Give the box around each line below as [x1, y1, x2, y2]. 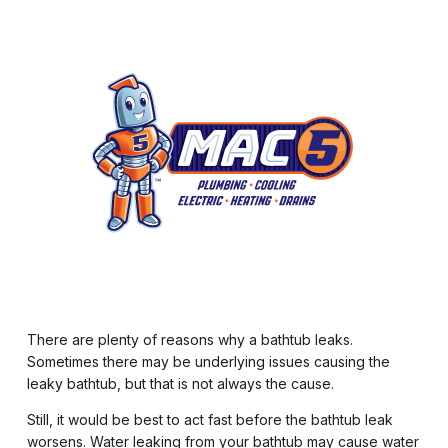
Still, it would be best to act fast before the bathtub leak [26, 411, 393, 429]
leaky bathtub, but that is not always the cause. [26, 375, 334, 393]
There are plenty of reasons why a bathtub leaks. [26, 331, 353, 349]
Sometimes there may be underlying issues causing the [26, 353, 390, 371]
